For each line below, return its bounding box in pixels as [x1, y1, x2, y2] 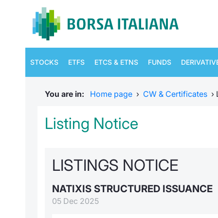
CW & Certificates [143, 89, 207, 99]
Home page [90, 89, 132, 99]
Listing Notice [45, 114, 138, 133]
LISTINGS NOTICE [52, 156, 179, 175]
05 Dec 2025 [52, 196, 99, 206]
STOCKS [30, 58, 58, 66]
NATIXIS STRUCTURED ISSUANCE [52, 182, 213, 195]
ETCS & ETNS [94, 58, 138, 66]
